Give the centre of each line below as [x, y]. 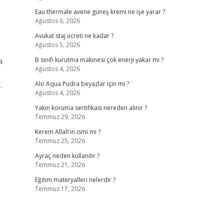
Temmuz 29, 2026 [60, 117]
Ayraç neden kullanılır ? [67, 156]
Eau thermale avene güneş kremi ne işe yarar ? [100, 12]
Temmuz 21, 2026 [60, 165]
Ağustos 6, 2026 [57, 21]
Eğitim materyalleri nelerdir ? [75, 180]
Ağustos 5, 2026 [57, 45]
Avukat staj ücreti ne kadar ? [74, 36]
